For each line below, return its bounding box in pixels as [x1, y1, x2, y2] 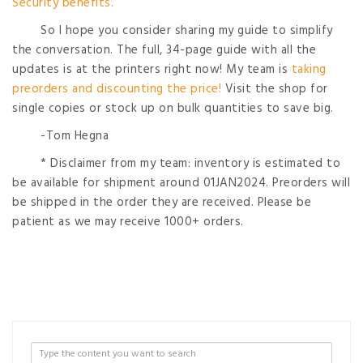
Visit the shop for [221, 79, 328, 100]
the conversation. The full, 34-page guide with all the [12, 41, 316, 61]
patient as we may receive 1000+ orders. [12, 212, 244, 233]
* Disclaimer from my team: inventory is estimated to [41, 154, 340, 174]
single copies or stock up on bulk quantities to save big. [12, 99, 334, 119]
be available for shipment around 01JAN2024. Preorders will [12, 173, 350, 194]
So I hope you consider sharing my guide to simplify [41, 21, 333, 41]
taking [291, 60, 327, 80]
